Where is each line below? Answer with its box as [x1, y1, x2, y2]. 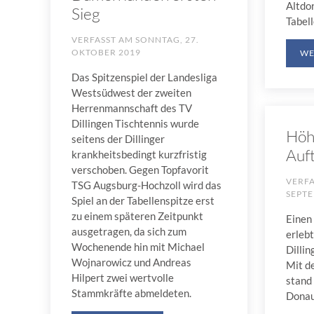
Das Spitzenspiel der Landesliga [71, 70, 217, 83]
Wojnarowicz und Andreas [71, 255, 191, 268]
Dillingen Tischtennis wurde [71, 116, 199, 130]
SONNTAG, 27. [135, 34, 199, 45]
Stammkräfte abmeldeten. [71, 286, 191, 299]
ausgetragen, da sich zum [71, 224, 186, 238]
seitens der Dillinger [71, 132, 165, 145]
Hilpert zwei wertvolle [71, 271, 174, 284]
